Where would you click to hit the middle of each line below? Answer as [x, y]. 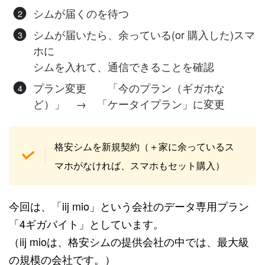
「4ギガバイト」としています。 [86, 224]
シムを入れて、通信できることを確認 [123, 66]
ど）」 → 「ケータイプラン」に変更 [129, 103]
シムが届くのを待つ [81, 13]
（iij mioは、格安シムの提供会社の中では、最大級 [129, 242]
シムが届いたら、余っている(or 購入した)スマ [144, 34]
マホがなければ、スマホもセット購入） [139, 166]
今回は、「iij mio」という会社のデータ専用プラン [129, 206]
